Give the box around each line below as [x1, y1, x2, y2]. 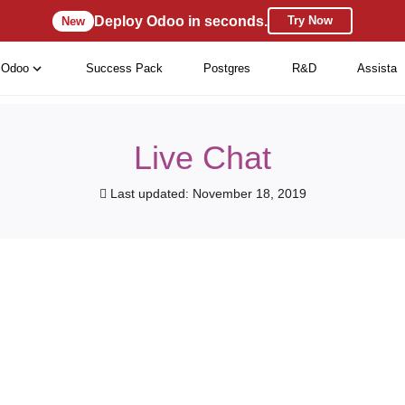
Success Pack [85, 61, 163, 75]
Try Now [287, 14, 333, 27]
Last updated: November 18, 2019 [106, 186, 306, 201]
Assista [357, 61, 398, 75]
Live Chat [134, 139, 271, 176]
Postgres [203, 61, 251, 75]
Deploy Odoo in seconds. [94, 13, 268, 29]
